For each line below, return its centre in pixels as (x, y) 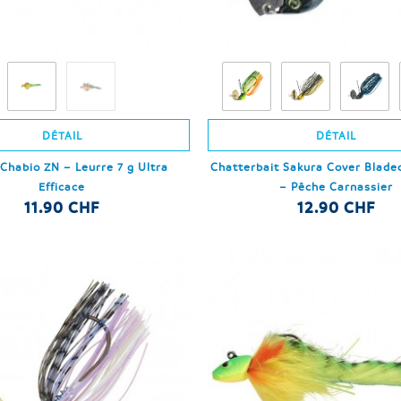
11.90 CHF (62, 208)
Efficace (62, 187)
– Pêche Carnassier (336, 187)
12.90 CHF (336, 208)
